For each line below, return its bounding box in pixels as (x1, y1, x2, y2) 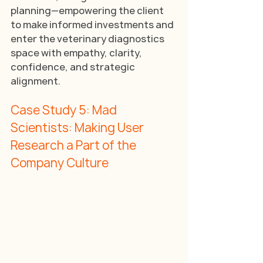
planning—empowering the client (11, 4, 166, 17)
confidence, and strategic (11, 60, 137, 73)
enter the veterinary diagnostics (11, 32, 166, 45)
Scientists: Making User (11, 119, 146, 136)
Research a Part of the (11, 137, 139, 153)
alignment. (11, 74, 60, 87)
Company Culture (11, 154, 109, 171)
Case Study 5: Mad (11, 102, 119, 118)
